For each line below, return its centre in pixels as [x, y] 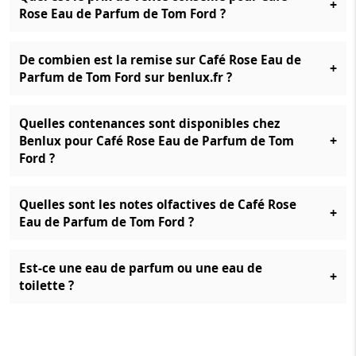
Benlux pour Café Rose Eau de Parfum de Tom [157, 141]
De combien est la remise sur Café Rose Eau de [160, 60]
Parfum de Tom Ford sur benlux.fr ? [126, 77]
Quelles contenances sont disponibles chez [149, 123]
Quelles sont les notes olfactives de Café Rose [158, 204]
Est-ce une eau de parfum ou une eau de [141, 268]
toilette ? [46, 285]
